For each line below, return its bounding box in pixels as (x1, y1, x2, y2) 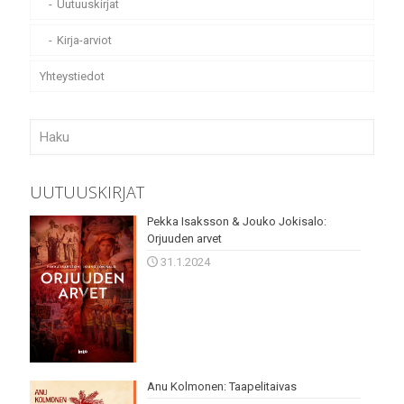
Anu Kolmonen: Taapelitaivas (146, 379, 297, 393)
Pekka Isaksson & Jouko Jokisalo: (146, 215, 326, 229)
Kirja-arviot (57, 33, 112, 48)
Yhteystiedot (40, 69, 105, 84)
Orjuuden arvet (146, 232, 222, 246)
